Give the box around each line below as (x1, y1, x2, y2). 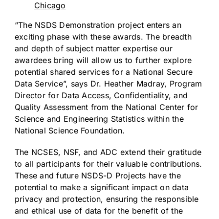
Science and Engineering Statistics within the (15, 113, 184, 124)
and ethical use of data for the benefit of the (15, 205, 183, 216)
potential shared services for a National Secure (15, 66, 193, 77)
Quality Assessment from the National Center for (15, 102, 198, 112)
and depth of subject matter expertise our (15, 43, 173, 53)
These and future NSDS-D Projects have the (15, 170, 181, 180)
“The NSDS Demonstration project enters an (15, 20, 181, 30)
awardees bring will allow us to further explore (15, 55, 192, 65)
